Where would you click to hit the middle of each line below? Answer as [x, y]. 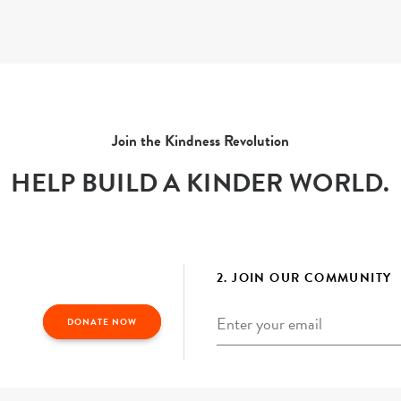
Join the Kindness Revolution [200, 141]
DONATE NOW [102, 322]
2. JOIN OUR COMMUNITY [304, 278]
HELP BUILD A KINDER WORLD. [200, 183]
